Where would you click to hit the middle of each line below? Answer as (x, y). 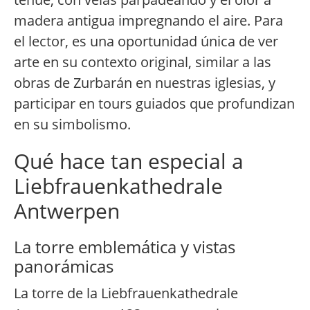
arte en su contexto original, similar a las (143, 62)
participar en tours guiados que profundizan (154, 104)
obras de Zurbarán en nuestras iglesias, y (145, 83)
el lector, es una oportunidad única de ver (146, 42)
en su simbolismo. (72, 125)
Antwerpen (67, 211)
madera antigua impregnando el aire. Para (148, 21)
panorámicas (64, 266)
